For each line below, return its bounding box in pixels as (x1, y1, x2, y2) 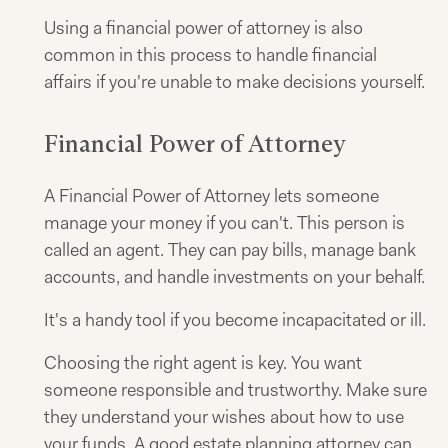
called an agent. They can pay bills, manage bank (44, 238, 416, 262)
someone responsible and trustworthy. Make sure (44, 378, 427, 402)
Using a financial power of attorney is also (44, 16, 363, 40)
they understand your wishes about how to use (44, 405, 404, 429)
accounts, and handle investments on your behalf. (44, 265, 425, 289)
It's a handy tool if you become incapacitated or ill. (44, 308, 426, 332)
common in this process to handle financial (44, 43, 377, 67)
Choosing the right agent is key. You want (44, 351, 362, 375)
